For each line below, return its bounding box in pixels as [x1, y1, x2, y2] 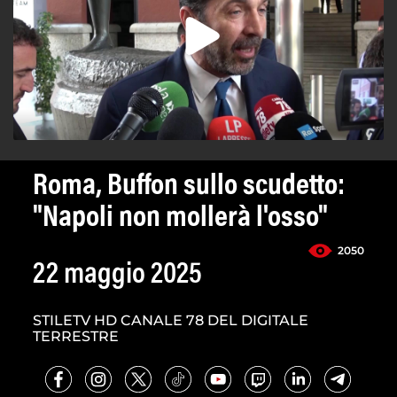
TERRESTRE [33, 328, 119, 346]
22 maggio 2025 [33, 261, 202, 292]
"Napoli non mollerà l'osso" [33, 204, 328, 235]
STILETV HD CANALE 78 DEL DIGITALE [33, 312, 308, 330]
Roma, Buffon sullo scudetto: [33, 172, 345, 203]
